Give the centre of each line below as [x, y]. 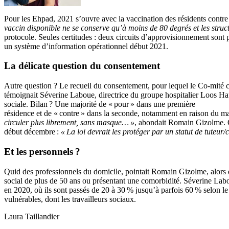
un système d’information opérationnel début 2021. [87, 46]
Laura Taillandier [32, 216]
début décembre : [32, 132]
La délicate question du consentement [82, 66]
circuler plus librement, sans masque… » [69, 123]
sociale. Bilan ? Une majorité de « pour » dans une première [100, 104]
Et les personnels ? [42, 151]
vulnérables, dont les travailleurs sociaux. [70, 199]
